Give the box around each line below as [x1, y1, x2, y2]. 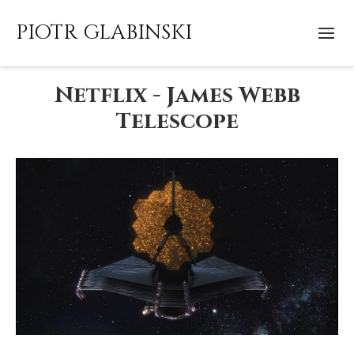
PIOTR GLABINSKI [16, 19, 192, 47]
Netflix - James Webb [54, 81, 300, 110]
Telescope [115, 107, 239, 136]
